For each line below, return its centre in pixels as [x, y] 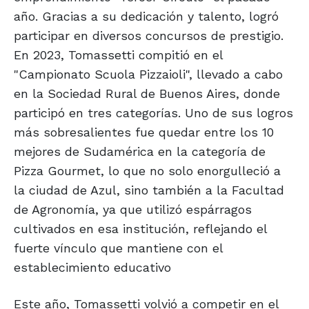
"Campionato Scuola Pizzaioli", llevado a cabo [148, 74]
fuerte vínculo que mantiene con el [118, 248]
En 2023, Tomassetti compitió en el [118, 55]
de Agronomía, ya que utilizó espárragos [133, 210]
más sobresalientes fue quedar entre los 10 [144, 132]
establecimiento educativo [92, 268]
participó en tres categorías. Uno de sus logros [153, 113]
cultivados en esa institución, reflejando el [140, 229]
